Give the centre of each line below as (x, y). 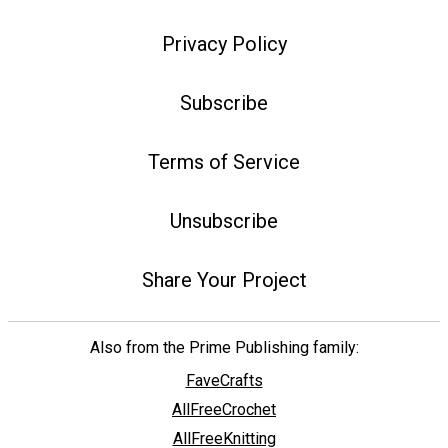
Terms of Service (224, 161)
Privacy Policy (224, 44)
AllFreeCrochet (224, 410)
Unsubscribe (224, 220)
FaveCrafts (224, 381)
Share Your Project (224, 279)
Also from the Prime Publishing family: (224, 348)
